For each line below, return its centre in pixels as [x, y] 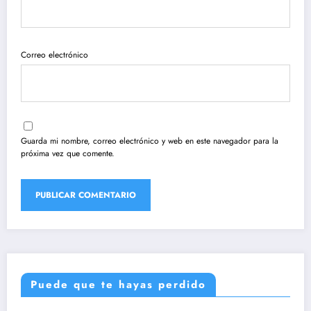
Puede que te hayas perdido [118, 285]
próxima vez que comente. [68, 154]
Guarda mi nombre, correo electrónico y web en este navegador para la [150, 141]
